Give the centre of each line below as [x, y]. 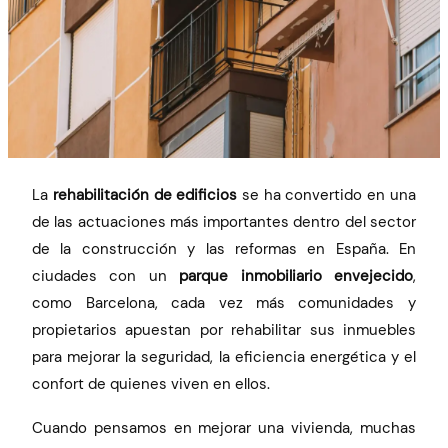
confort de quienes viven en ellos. [151, 383]
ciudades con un [106, 275]
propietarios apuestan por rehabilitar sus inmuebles [224, 329]
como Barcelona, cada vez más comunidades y [224, 302]
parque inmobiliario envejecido [296, 275]
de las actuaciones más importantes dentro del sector [224, 221]
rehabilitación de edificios [145, 194]
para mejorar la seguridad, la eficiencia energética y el [224, 356]
